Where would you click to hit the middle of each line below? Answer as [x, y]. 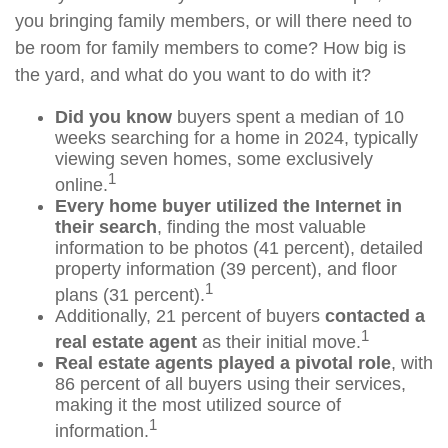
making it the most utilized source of [198, 405]
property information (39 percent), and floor [226, 269]
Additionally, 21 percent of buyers [190, 316]
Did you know [113, 117]
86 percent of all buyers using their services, [230, 384]
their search [106, 227]
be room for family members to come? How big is [210, 48]
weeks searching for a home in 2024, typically [236, 138]
